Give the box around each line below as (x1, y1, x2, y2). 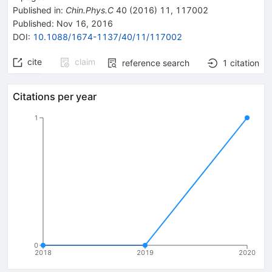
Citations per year (13, 90, 97, 103)
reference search (122, 57, 189, 68)
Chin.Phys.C (66, 4, 114, 15)
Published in (13, 4, 61, 15)
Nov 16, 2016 (54, 18, 113, 29)
